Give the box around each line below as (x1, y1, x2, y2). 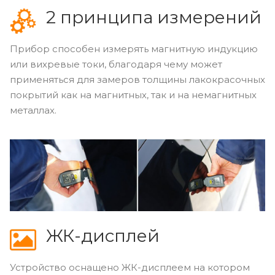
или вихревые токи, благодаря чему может (10, 58, 222, 70)
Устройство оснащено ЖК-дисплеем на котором (10, 261, 250, 274)
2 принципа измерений (45, 6, 261, 28)
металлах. (10, 104, 56, 116)
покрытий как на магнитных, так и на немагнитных (10, 88, 257, 101)
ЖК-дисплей (45, 225, 160, 247)
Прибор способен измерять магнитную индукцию (10, 42, 258, 55)
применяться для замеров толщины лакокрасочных (10, 73, 265, 85)
